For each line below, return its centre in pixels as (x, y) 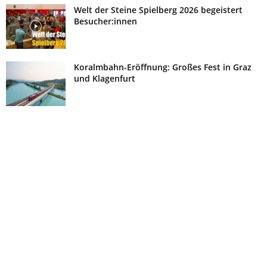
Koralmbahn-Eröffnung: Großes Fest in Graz (163, 67)
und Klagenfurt (105, 78)
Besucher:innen (105, 21)
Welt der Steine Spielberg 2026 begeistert (158, 10)
